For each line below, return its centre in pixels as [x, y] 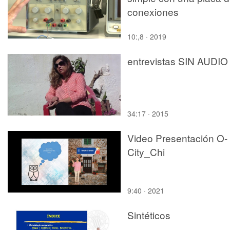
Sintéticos [149, 215]
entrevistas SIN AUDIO [178, 61]
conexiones [153, 11]
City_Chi [146, 151]
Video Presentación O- [177, 138]
